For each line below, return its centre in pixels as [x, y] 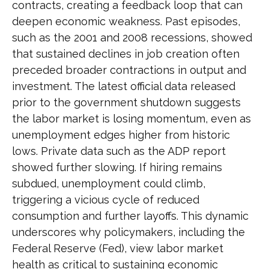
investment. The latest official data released [124, 86]
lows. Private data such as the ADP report [119, 151]
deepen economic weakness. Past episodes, [126, 21]
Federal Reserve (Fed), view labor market [118, 248]
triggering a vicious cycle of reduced [106, 200]
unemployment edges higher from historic [121, 135]
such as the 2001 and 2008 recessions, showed [132, 38]
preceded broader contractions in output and [129, 70]
